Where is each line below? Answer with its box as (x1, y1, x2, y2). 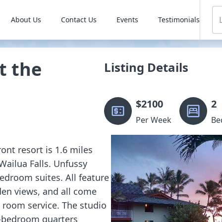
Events (116, 15, 138, 24)
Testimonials (158, 15, 200, 24)
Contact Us (60, 15, 97, 24)
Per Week (136, 114, 171, 125)
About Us (10, 15, 41, 24)
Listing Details (104, 59, 188, 75)
